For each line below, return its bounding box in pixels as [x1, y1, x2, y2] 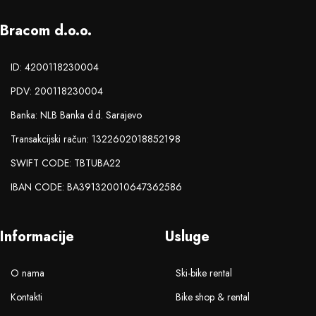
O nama [11, 265, 44, 280]
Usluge [165, 226, 209, 247]
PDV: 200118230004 [11, 83, 103, 98]
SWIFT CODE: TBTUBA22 [11, 155, 121, 170]
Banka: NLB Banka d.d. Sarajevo [11, 107, 142, 122]
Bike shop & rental [176, 289, 250, 304]
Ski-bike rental [176, 265, 232, 280]
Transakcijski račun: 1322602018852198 [11, 131, 181, 146]
